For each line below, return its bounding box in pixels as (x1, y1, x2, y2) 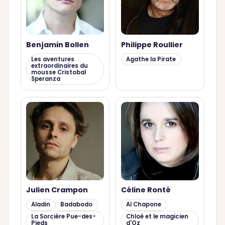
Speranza (31, 74, 60, 83)
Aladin (31, 200, 50, 209)
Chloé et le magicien (126, 212, 189, 221)
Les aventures (31, 55, 74, 63)
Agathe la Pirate (126, 55, 176, 63)
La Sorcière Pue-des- (31, 212, 96, 221)
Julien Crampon (26, 185, 88, 195)
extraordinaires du (31, 61, 88, 70)
